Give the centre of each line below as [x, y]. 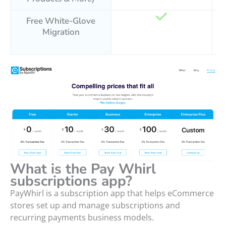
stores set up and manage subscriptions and [95, 206]
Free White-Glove [61, 21]
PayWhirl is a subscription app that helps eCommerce [112, 193]
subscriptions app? [71, 181]
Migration [61, 32]
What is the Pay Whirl [83, 169]
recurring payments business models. [82, 218]
